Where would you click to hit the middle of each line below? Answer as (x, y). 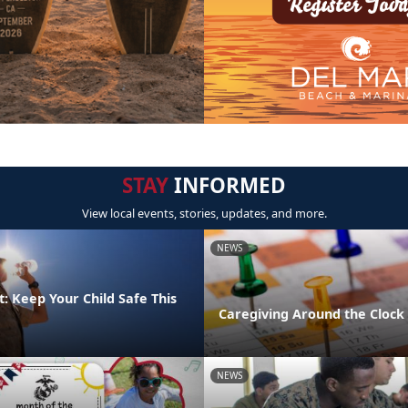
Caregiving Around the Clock (311, 314)
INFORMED (227, 186)
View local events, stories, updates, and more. (204, 214)
